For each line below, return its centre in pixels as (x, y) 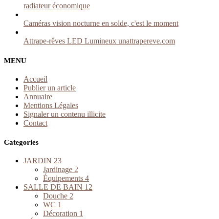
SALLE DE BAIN (54, 187)
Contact (35, 123)
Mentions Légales (51, 105)
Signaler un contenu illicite (65, 114)
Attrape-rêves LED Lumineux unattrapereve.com (99, 41)
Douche (56, 196)
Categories (21, 142)
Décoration (61, 214)
